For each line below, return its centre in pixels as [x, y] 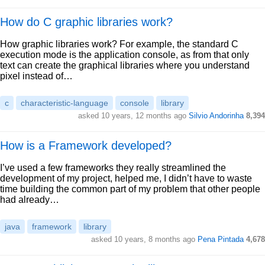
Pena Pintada [221, 239]
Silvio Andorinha [216, 116]
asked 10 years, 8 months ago [144, 239]
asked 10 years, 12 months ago [133, 116]
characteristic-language [64, 103]
